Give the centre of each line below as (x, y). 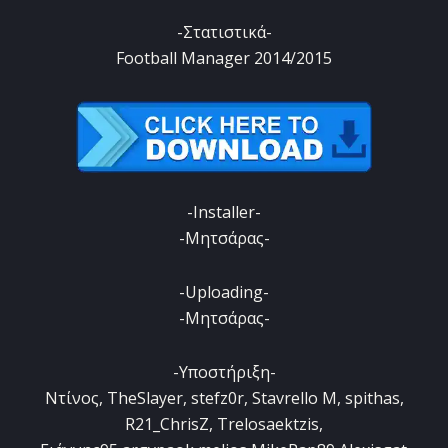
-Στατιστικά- (224, 32)
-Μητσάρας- (224, 238)
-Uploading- (224, 292)
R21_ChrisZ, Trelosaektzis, (224, 424)
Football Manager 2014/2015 (224, 58)
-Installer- (224, 212)
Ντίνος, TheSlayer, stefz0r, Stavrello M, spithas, (224, 398)
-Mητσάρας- (224, 318)
